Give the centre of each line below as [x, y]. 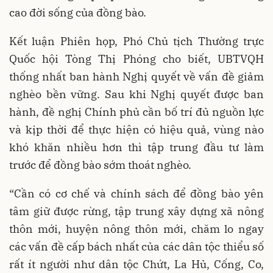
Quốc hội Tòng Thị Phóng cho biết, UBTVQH [136, 59]
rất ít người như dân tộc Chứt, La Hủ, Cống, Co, [136, 264]
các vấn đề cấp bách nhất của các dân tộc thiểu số [136, 246]
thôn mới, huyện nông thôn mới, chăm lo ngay [136, 229]
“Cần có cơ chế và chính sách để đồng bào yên [136, 193]
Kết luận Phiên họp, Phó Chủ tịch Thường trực [136, 41]
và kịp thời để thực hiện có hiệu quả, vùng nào [136, 129]
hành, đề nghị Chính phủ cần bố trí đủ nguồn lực [136, 112]
